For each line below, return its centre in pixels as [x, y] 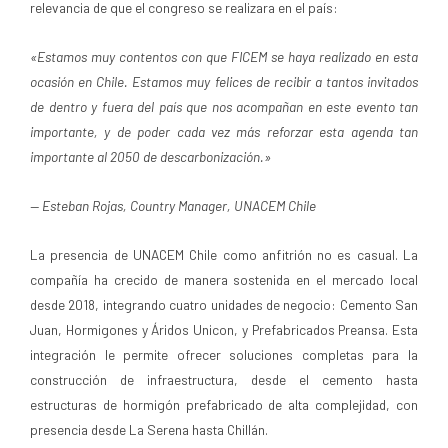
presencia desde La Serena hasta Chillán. [149, 430]
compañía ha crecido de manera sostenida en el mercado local [224, 280]
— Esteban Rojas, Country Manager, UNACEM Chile [173, 206]
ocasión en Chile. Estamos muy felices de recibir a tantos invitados [224, 82]
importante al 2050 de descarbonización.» [150, 157]
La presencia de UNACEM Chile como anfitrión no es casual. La [224, 255]
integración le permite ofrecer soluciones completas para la [224, 355]
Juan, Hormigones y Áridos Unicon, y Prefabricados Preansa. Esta [224, 330]
